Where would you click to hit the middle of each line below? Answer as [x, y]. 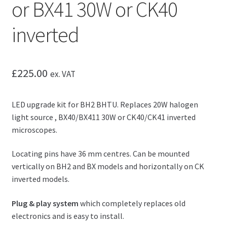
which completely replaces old [132, 203]
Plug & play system [45, 203]
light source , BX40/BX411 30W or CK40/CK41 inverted [103, 117]
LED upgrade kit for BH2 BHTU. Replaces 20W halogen [105, 104]
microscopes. [34, 129]
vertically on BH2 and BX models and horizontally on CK [108, 166]
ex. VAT [63, 74]
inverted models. [40, 179]
